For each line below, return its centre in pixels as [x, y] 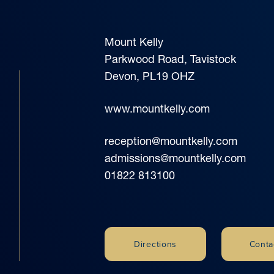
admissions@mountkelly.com [175, 158]
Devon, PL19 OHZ [150, 76]
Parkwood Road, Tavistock [170, 59]
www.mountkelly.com [157, 108]
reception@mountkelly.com [171, 141]
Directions [155, 244]
